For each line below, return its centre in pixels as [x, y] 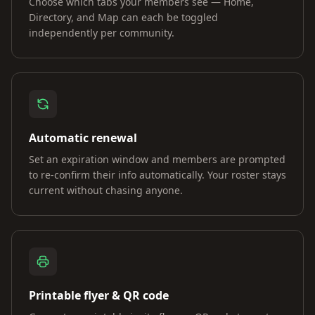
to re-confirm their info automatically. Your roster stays [157, 175]
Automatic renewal [83, 138]
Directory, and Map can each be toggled [123, 17]
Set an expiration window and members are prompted [157, 159]
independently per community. [102, 33]
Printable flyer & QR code [99, 295]
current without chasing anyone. [106, 190]
